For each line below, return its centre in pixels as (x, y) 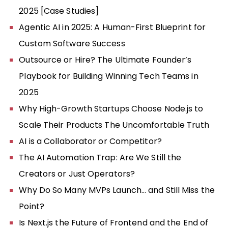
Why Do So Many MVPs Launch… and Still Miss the (117, 190)
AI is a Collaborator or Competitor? (90, 141)
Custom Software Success (72, 43)
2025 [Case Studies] (59, 11)
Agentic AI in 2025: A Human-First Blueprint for (112, 27)
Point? (32, 206)
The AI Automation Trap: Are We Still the (100, 157)
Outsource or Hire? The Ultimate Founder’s (105, 60)
